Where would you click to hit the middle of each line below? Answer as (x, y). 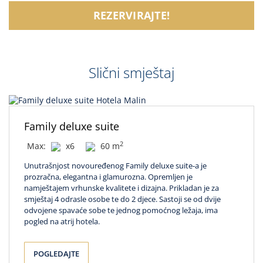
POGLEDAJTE (56, 254)
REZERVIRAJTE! (131, 15)
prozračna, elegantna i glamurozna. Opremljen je (108, 177)
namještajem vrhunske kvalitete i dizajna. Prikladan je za (122, 188)
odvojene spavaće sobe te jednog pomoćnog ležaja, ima (121, 210)
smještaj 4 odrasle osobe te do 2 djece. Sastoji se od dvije (122, 199)
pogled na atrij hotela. (62, 222)
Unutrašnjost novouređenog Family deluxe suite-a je (115, 166)
